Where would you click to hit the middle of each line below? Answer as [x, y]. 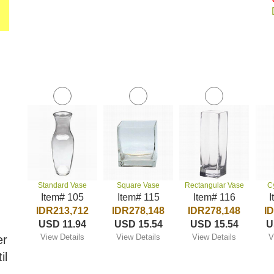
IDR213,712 [63, 211]
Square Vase [139, 185]
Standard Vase [63, 185]
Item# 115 [138, 197]
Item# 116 [214, 197]
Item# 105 [63, 197]
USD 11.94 [63, 224]
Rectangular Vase [214, 185]
